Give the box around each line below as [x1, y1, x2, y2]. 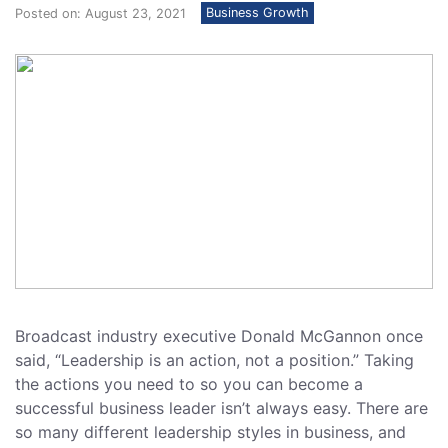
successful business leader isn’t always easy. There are [15, 398, 428, 419]
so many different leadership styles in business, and [15, 422, 406, 443]
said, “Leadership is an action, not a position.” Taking [15, 350, 414, 371]
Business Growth [206, 5, 309, 20]
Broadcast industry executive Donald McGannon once [15, 326, 423, 347]
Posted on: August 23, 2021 [15, 5, 186, 21]
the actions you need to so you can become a [15, 374, 363, 395]
